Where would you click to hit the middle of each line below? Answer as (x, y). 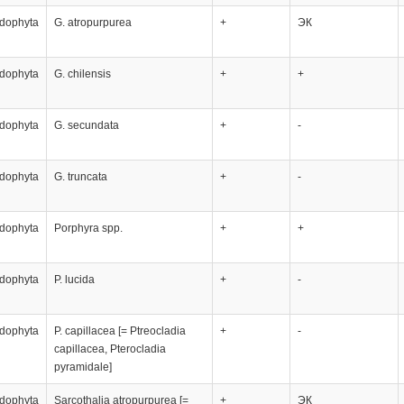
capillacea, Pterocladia (110, 349)
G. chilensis (82, 73)
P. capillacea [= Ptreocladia (119, 331)
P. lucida (74, 279)
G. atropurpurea (92, 22)
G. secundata (86, 125)
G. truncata (80, 176)
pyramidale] (83, 367)
